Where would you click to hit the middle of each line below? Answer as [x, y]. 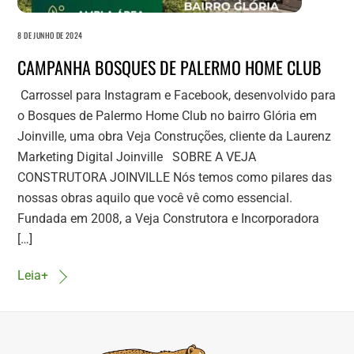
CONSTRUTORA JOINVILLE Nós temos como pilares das [175, 177]
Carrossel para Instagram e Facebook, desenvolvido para [177, 95]
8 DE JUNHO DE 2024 [50, 35]
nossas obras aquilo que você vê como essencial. [155, 198]
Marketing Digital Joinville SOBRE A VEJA [137, 156]
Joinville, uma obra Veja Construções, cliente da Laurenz [175, 136]
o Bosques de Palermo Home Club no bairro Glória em [168, 115]
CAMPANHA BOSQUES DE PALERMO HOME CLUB [170, 67]
